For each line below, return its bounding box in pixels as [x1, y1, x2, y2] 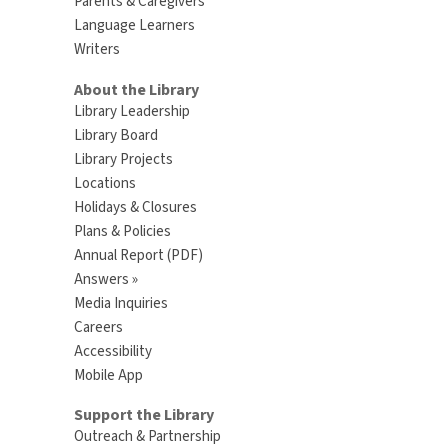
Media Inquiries [73, 292, 168, 314]
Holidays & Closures [73, 196, 197, 218]
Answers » [73, 268, 138, 290]
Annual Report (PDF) [73, 244, 203, 266]
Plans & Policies [73, 220, 171, 242]
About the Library [73, 78, 199, 101]
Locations [73, 172, 136, 194]
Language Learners [73, 14, 195, 36]
